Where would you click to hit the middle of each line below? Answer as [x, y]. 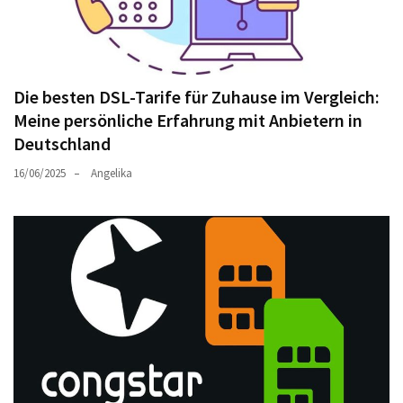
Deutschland [62, 144]
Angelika [112, 174]
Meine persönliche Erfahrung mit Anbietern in [188, 121]
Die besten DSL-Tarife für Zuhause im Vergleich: [197, 97]
